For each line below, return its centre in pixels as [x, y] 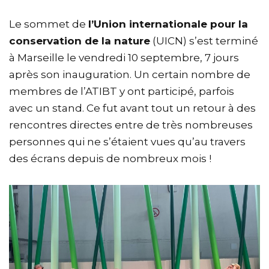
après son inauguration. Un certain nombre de [130, 74]
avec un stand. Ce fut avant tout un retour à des [132, 108]
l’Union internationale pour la [168, 24]
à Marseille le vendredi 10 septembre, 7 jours [124, 58]
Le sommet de [49, 24]
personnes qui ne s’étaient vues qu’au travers [127, 142]
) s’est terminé [221, 41]
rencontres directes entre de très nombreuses [131, 125]
